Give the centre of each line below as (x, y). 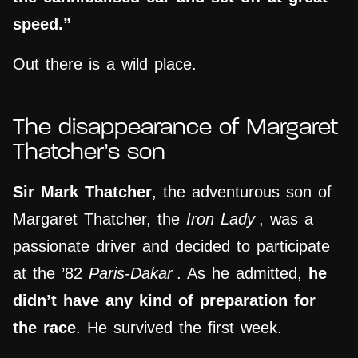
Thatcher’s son (89, 153)
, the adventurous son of (242, 192)
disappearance (135, 129)
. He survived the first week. (179, 328)
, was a (286, 219)
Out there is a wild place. (105, 64)
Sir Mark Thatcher (82, 192)
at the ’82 (51, 274)
